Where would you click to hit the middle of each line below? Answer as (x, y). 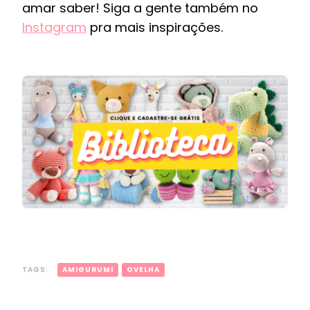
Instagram (54, 27)
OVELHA (143, 270)
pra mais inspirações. (155, 27)
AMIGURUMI (88, 270)
